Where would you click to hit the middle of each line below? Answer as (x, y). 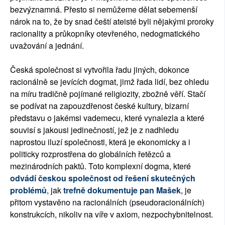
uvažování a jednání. (48, 45)
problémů (28, 190)
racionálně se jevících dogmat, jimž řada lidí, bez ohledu (109, 81)
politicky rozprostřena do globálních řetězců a (90, 154)
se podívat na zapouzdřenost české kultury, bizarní (99, 105)
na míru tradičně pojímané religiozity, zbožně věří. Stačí (108, 93)
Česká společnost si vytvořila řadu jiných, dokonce (100, 69)
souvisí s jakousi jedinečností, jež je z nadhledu (94, 130)
